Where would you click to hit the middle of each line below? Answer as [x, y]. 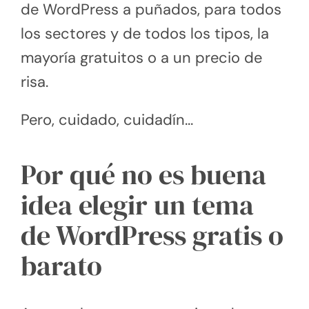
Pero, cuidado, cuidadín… [107, 119]
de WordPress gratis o [152, 235]
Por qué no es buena [143, 174]
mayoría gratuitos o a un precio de [141, 57]
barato [61, 265]
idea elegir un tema [137, 205]
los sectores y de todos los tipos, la [145, 33]
